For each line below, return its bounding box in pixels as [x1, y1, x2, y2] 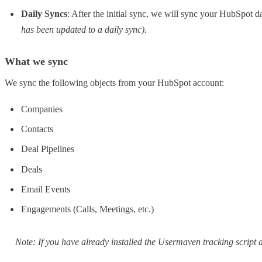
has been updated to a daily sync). [21, 24, 147, 35]
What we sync [5, 56, 68, 68]
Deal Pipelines [21, 144, 74, 154]
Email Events [21, 184, 70, 194]
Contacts [21, 124, 53, 135]
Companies [21, 104, 63, 114]
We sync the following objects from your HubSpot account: [5, 78, 224, 88]
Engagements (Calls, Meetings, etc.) [21, 204, 154, 214]
